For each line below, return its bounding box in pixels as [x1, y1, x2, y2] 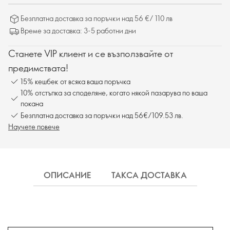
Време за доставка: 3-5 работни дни [21, 26, 136, 35]
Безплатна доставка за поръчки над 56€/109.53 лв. [21, 110, 183, 120]
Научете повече [8, 122, 60, 131]
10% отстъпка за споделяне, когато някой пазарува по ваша [21, 88, 207, 98]
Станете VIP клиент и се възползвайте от [8, 47, 173, 60]
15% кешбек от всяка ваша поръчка [21, 76, 130, 86]
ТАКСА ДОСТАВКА [111, 169, 187, 181]
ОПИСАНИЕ [43, 169, 91, 181]
